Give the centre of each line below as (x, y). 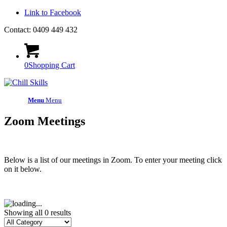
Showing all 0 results (37, 212)
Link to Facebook (53, 12)
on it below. (23, 169)
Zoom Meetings (45, 121)
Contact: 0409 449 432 (41, 30)
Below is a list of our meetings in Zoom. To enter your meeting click (113, 160)
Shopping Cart (52, 65)
